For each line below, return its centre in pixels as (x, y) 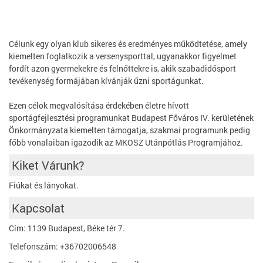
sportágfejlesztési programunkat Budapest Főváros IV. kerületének (131, 118)
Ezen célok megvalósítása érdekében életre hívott (99, 105)
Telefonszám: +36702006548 (63, 246)
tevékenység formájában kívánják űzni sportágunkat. (106, 81)
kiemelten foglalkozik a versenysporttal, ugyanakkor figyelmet (123, 56)
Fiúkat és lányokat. (44, 185)
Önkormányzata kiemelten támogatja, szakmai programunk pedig (129, 130)
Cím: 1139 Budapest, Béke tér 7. (67, 228)
